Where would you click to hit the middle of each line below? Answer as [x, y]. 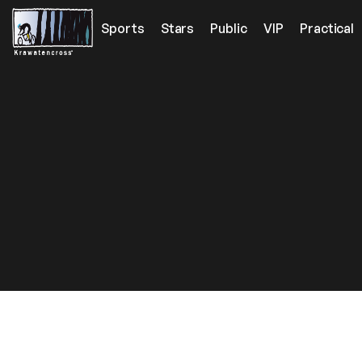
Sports [123, 28]
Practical [327, 28]
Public [229, 28]
